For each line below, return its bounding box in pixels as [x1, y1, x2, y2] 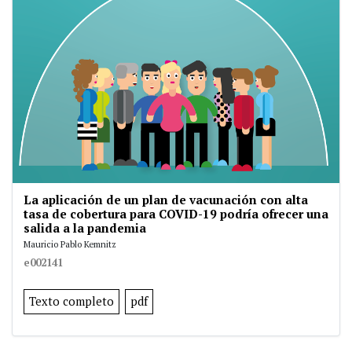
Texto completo [29, 294, 114, 310]
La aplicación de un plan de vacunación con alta [24, 192, 308, 208]
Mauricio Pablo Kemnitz [24, 238, 116, 251]
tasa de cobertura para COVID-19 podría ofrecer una [24, 206, 328, 222]
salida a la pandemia [24, 220, 146, 236]
